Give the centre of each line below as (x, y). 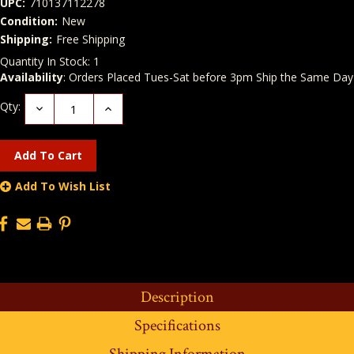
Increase (126, 107)
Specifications (177, 325)
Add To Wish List (63, 186)
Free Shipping (90, 40)
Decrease (60, 107)
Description (177, 297)
